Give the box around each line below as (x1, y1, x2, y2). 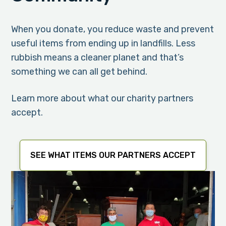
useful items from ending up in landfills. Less (11, 37, 196, 49)
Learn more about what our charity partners (11, 92, 194, 104)
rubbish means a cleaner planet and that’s (11, 51, 184, 63)
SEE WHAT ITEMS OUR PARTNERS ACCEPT (30, 150, 196, 160)
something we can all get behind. (11, 66, 148, 77)
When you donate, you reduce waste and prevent (11, 23, 214, 35)
